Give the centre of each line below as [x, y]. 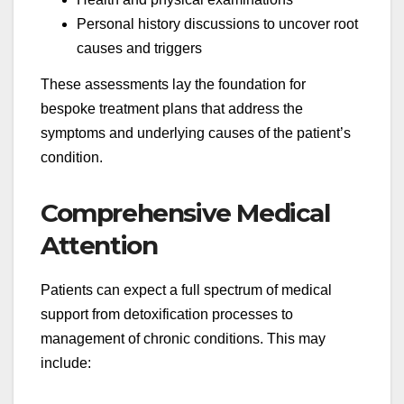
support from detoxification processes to [167, 314]
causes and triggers [139, 49]
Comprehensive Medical [185, 212]
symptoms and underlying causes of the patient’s [196, 133]
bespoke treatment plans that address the [172, 108]
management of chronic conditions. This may [183, 338]
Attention [99, 245]
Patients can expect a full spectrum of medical [186, 289]
